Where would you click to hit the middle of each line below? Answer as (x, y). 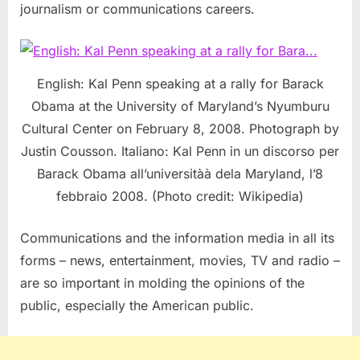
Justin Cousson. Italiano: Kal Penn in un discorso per (180, 151)
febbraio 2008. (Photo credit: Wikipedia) (180, 196)
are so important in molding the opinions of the (162, 282)
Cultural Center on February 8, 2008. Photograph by (180, 128)
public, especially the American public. (137, 305)
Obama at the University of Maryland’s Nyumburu (180, 106)
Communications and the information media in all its (177, 237)
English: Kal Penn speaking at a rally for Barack (180, 83)
